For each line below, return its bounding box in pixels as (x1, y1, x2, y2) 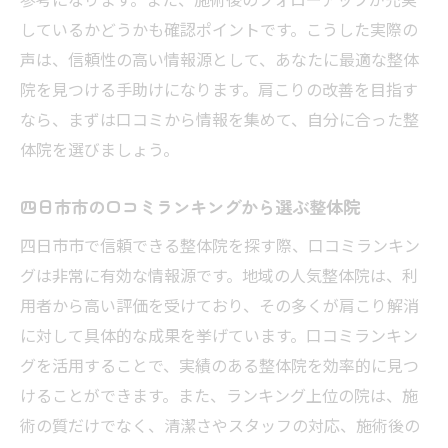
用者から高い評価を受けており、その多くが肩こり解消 (20, 292, 419, 317)
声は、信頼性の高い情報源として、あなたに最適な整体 (20, 46, 419, 71)
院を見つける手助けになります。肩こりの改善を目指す (20, 76, 418, 101)
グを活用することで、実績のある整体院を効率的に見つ (20, 352, 419, 377)
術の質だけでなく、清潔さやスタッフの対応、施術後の (20, 412, 420, 437)
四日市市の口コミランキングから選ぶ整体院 (20, 193, 360, 219)
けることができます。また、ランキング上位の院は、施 (20, 382, 418, 407)
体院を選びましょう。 (20, 136, 179, 161)
